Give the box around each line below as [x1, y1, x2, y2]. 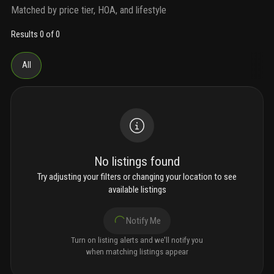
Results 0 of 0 [11, 28, 60, 40]
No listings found [94, 154, 180, 169]
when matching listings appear [86, 247, 188, 257]
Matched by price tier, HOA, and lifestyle [11, 4, 166, 16]
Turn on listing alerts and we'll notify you [71, 235, 203, 245]
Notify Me [125, 215, 161, 226]
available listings [108, 184, 166, 196]
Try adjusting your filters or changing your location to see [37, 171, 237, 183]
